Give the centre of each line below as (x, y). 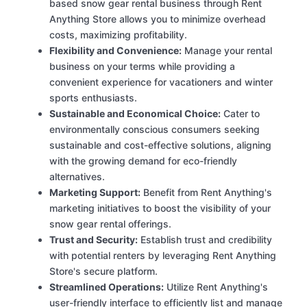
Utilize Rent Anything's (216, 287)
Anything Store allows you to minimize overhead (158, 19)
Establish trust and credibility (205, 240)
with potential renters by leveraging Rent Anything (163, 256)
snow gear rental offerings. (110, 224)
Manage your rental (227, 51)
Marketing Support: (95, 193)
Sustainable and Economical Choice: (135, 114)
